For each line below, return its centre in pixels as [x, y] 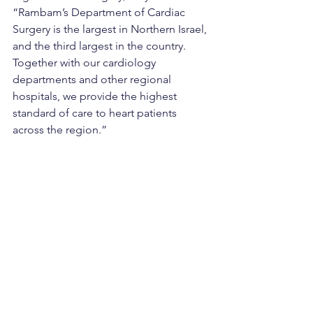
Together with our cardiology [86, 63]
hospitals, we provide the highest [96, 96]
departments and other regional [93, 80]
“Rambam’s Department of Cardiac [100, 13]
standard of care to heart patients [96, 113]
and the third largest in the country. [101, 46]
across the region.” [60, 130]
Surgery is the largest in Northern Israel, [111, 29]
